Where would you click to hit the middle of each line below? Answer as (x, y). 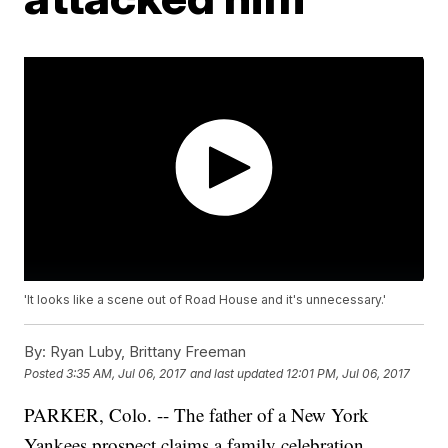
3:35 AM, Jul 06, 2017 (126, 373)
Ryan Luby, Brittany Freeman (146, 352)
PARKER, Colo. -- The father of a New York (197, 415)
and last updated (237, 373)
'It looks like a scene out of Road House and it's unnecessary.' (205, 300)
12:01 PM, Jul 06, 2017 (348, 373)
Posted (45, 373)
